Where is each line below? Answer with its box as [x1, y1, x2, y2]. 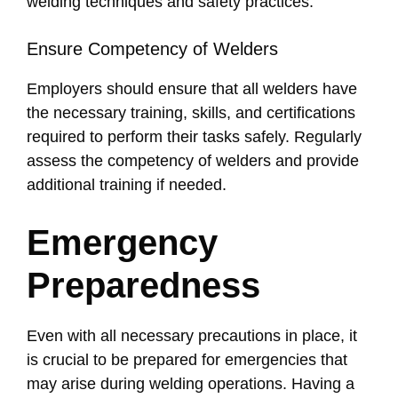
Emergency [27, 223, 218, 263]
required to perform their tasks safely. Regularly [27, 128, 362, 147]
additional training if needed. [27, 176, 227, 195]
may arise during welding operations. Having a [27, 375, 354, 394]
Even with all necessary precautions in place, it [27, 327, 357, 346]
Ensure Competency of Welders [27, 39, 278, 60]
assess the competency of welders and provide [27, 152, 359, 171]
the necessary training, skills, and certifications [27, 104, 355, 123]
